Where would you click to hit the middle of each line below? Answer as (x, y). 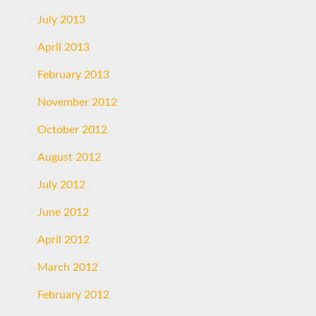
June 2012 (63, 212)
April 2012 (63, 240)
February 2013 (73, 75)
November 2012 (77, 102)
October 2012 (72, 130)
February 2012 (73, 295)
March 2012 (67, 267)
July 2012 (61, 185)
